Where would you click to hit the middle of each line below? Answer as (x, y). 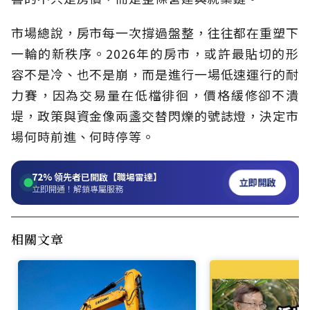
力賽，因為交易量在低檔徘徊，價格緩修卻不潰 (155, 94)
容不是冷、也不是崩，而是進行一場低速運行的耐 (155, 74)
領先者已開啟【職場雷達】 (107, 176)
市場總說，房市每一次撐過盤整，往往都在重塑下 (155, 32)
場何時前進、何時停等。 (83, 136)
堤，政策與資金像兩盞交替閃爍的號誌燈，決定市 (155, 115)
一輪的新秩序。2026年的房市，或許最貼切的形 (155, 53)
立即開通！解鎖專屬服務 (77, 188)
